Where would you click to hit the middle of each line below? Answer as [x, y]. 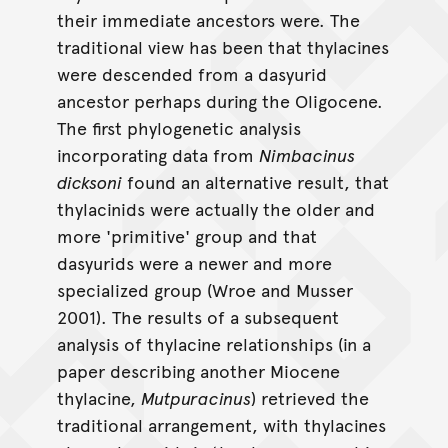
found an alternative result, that [255, 182]
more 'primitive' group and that [186, 236]
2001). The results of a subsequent [197, 317]
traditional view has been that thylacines [222, 47]
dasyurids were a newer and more [194, 263]
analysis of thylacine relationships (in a [213, 344]
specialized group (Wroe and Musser [204, 290]
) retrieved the [309, 398]
